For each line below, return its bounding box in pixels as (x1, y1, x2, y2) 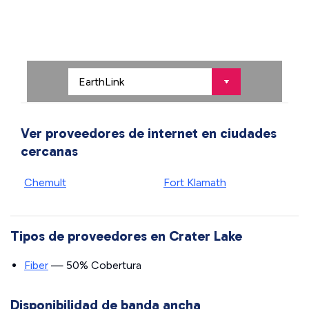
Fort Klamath (163, 176, 226, 189)
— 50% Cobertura (48, 259, 141, 272)
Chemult (24, 176, 66, 189)
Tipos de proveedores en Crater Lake (10, 228, 242, 244)
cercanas (21, 143, 78, 159)
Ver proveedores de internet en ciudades (21, 125, 277, 141)
